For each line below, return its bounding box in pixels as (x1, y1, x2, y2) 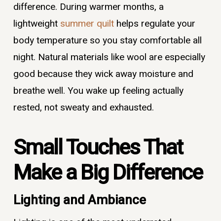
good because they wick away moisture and (13, 67, 193, 81)
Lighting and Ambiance (13, 190, 146, 210)
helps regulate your (113, 17, 195, 31)
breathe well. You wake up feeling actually (13, 84, 184, 98)
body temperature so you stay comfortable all (13, 34, 202, 48)
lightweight (13, 17, 60, 31)
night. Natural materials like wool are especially (13, 50, 205, 65)
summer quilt (60, 17, 114, 31)
